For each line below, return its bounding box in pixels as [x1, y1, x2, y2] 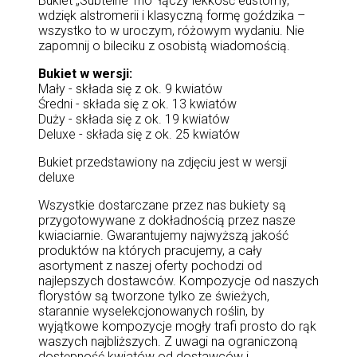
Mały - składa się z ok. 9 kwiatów [38, 81, 222, 96]
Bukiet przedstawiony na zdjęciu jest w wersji [38, 155, 287, 170]
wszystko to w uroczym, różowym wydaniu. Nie [38, 23, 304, 38]
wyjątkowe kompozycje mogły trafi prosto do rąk [38, 319, 316, 334]
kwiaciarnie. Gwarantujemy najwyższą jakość [38, 228, 288, 243]
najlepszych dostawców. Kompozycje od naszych [38, 273, 319, 288]
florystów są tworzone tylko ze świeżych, [38, 288, 269, 304]
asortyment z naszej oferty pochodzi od [38, 258, 262, 273]
